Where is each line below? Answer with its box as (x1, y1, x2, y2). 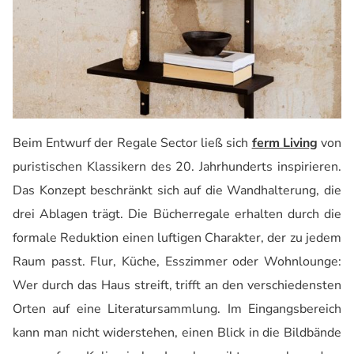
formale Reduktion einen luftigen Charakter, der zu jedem (13, 229, 341, 247)
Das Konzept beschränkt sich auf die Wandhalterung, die (13, 182, 341, 200)
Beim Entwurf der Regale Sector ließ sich (13, 134, 252, 153)
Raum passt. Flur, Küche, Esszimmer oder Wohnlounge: (13, 253, 341, 271)
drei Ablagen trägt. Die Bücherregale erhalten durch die (13, 205, 341, 224)
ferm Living (251, 134, 318, 153)
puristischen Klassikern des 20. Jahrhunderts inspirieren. (13, 158, 341, 176)
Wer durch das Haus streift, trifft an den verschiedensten (13, 277, 341, 295)
